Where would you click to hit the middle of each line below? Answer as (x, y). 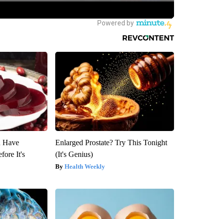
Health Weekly (85, 166)
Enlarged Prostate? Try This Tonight (111, 142)
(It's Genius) (74, 154)
